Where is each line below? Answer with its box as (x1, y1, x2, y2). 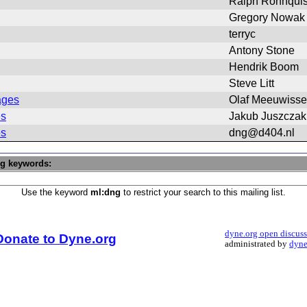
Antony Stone (229, 45, 295, 56)
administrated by (225, 239, 290, 249)
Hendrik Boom (229, 61, 299, 73)
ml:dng (90, 187, 121, 197)
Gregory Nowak (229, 12, 305, 23)
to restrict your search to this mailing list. (121, 187, 286, 197)
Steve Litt (229, 77, 274, 89)
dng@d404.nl (229, 127, 295, 138)
